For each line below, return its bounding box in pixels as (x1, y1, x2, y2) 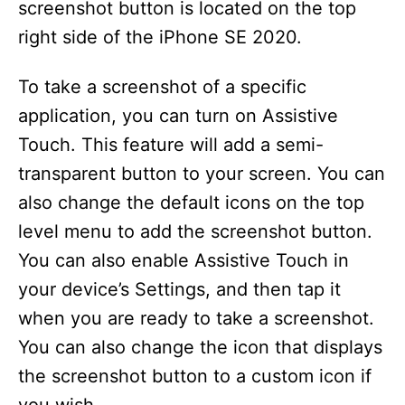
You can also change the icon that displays (18, 336, 382, 358)
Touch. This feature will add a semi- (18, 134, 324, 155)
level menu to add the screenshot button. (18, 221, 372, 242)
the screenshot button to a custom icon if (18, 365, 372, 387)
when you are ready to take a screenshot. (18, 307, 374, 329)
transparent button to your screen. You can (18, 163, 385, 184)
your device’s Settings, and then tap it (18, 278, 341, 300)
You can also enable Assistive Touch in (18, 250, 349, 271)
